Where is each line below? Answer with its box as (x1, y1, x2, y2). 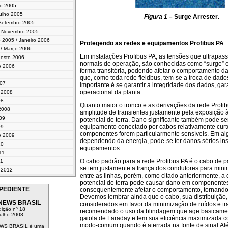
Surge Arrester (174, 13, 218, 20)
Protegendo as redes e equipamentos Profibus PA (80, 40, 224, 47)
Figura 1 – (144, 13, 174, 20)
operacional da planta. (80, 89, 142, 96)
